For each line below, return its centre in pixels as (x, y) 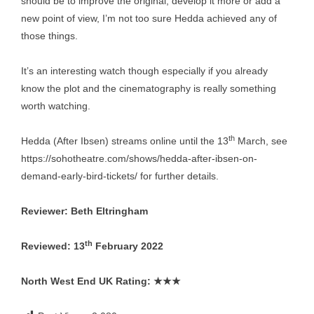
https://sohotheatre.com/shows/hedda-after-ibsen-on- (139, 158)
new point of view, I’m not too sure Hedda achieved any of (149, 18)
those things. (49, 36)
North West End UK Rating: (87, 281)
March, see (261, 141)
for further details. (178, 176)
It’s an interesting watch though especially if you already (144, 71)
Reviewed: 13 (53, 246)
